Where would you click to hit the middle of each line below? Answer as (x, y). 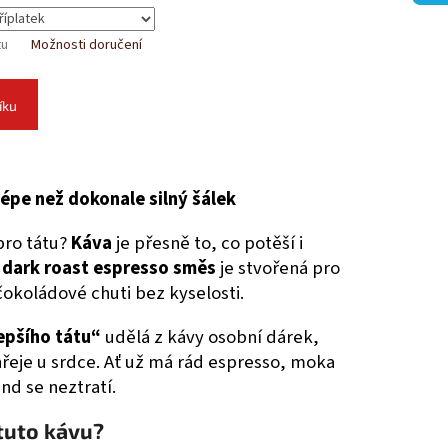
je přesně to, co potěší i (207, 243)
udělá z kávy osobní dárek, (210, 337)
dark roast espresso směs (109, 268)
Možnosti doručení (86, 45)
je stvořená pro (278, 268)
